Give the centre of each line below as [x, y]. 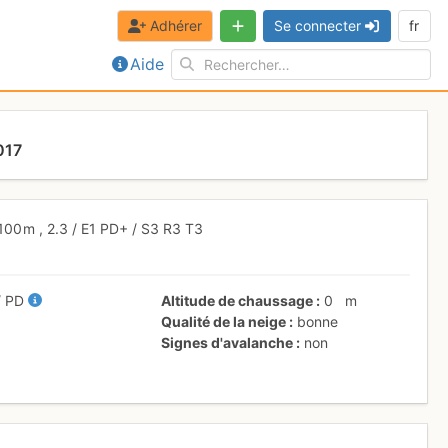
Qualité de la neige [224, 321]
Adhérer [175, 26]
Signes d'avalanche [227, 342]
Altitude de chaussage [237, 300]
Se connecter [317, 26]
